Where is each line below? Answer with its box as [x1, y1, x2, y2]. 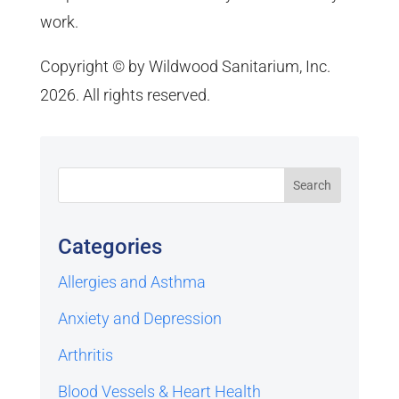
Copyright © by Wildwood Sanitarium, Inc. [39, 57, 330, 77]
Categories [57, 234, 162, 260]
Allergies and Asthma [57, 273, 206, 292]
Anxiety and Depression [57, 309, 222, 329]
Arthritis [57, 346, 113, 365]
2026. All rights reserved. [39, 85, 210, 105]
